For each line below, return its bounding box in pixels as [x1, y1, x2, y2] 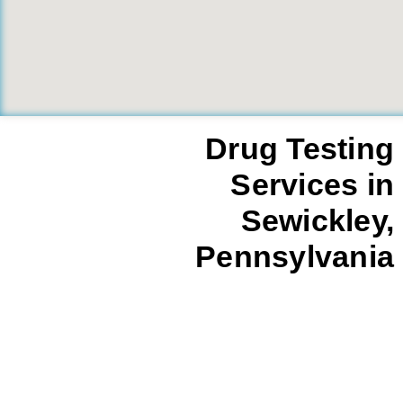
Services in [230, 166, 394, 201]
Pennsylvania [195, 238, 394, 273]
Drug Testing [205, 130, 394, 166]
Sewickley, [240, 202, 394, 237]
